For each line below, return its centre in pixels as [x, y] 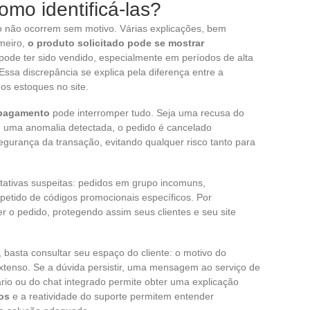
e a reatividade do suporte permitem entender [112, 296]
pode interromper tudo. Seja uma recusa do [147, 112]
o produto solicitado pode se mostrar [116, 43]
